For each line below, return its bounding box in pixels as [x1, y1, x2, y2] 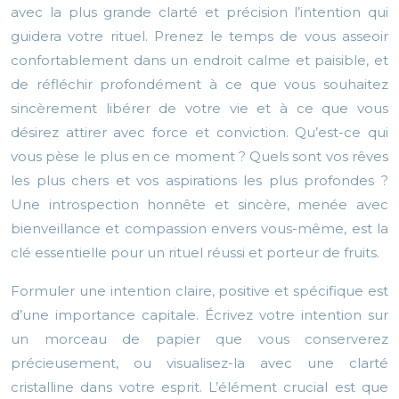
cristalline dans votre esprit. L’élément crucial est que [11, 379, 388, 396]
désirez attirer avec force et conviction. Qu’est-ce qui [11, 124, 388, 142]
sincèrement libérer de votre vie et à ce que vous [11, 100, 388, 118]
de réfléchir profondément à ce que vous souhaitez [11, 76, 388, 94]
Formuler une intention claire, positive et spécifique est [11, 282, 388, 300]
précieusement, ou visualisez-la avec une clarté [11, 354, 388, 372]
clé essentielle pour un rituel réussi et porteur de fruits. [11, 244, 379, 262]
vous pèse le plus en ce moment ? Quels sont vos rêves [11, 148, 388, 166]
